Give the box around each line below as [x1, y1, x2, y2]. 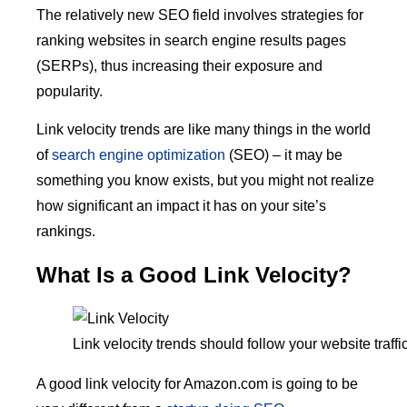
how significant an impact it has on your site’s [36, 198, 326, 214]
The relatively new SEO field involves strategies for [36, 7, 363, 24]
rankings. [36, 223, 95, 240]
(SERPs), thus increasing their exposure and [36, 58, 323, 74]
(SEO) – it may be [225, 147, 342, 164]
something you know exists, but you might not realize [36, 173, 374, 189]
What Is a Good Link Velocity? [36, 263, 352, 288]
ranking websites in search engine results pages [36, 33, 346, 49]
